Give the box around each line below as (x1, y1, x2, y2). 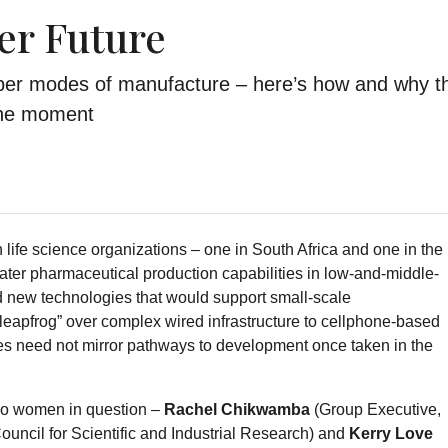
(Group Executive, (310, 401, 441, 418)
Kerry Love (349, 425, 433, 442)
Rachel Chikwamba (164, 401, 310, 418)
